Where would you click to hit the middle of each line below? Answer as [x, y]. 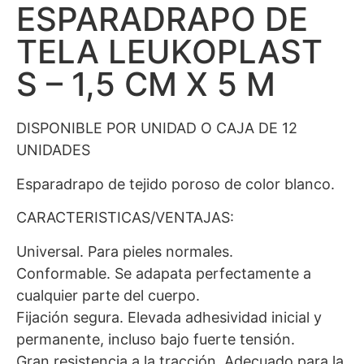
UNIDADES [53, 150]
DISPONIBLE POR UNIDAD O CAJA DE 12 [157, 128]
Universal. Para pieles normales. [125, 251]
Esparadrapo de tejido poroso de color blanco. [175, 184]
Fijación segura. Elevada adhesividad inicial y [169, 317]
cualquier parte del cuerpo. [108, 295]
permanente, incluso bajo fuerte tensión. [156, 339]
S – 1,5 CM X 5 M [146, 84]
